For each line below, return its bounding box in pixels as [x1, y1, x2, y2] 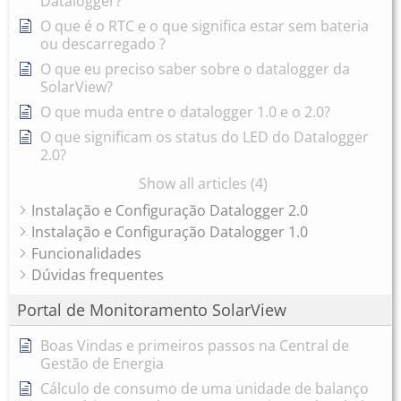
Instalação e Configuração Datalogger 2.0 [31, 200, 308, 221]
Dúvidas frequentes [31, 265, 164, 286]
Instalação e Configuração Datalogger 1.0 [31, 222, 308, 243]
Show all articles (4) [138, 174, 268, 194]
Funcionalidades [31, 243, 141, 264]
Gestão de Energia [40, 354, 164, 374]
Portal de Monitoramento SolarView [17, 299, 286, 321]
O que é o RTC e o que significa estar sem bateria [40, 16, 369, 37]
